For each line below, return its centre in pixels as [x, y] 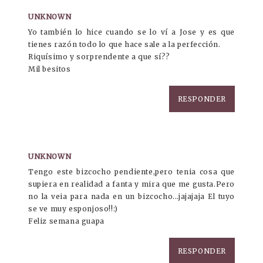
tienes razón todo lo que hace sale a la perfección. [124, 45]
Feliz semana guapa [66, 221]
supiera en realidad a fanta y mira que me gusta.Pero [131, 184]
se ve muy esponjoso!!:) [73, 209]
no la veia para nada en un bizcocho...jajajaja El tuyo [131, 197]
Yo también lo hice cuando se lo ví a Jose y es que [131, 32]
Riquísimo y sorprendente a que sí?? [99, 57]
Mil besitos [50, 69]
